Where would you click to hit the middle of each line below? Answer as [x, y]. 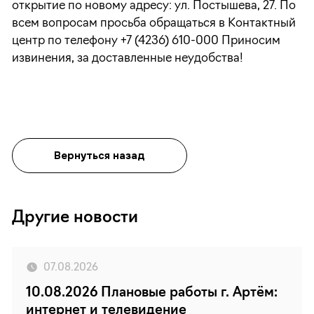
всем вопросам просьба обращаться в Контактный [153, 23]
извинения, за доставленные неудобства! [127, 59]
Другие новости [75, 218]
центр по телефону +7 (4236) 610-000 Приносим [146, 41]
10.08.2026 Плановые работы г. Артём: [152, 294]
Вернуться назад [99, 155]
